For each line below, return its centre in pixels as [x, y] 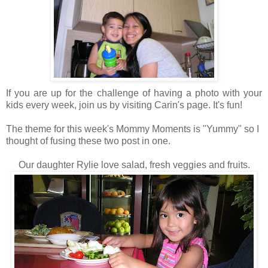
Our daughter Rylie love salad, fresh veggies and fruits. [134, 165]
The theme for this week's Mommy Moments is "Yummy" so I [133, 129]
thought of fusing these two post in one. [88, 141]
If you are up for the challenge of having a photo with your [134, 93]
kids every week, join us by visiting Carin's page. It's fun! [124, 105]
